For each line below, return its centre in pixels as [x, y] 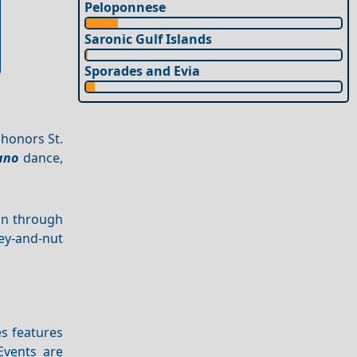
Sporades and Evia [143, 71]
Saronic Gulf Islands [149, 39]
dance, [41, 158]
